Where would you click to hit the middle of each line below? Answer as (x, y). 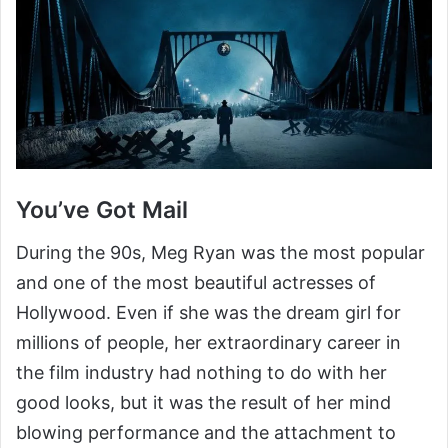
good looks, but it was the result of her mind (203, 402)
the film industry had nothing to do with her (201, 372)
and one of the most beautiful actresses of (196, 282)
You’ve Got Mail (102, 210)
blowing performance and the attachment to (206, 432)
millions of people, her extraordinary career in (208, 342)
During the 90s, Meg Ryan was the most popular (220, 252)
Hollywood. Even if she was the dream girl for (208, 312)
